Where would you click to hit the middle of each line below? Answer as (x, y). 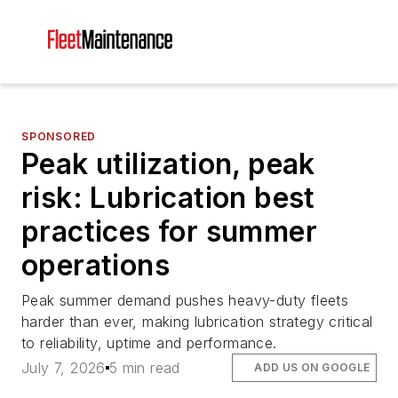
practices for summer (169, 231)
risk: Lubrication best (168, 198)
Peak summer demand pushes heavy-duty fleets (185, 300)
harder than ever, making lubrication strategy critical (197, 322)
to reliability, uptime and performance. (149, 343)
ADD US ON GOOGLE (312, 368)
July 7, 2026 (64, 368)
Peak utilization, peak (168, 164)
